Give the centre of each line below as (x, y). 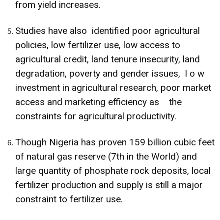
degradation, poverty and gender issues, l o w (112, 73)
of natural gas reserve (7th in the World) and (106, 156)
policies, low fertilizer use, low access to (98, 45)
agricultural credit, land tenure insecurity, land (108, 59)
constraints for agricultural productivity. (96, 116)
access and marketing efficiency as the (98, 102)
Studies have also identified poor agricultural (108, 30)
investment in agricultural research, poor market (113, 87)
